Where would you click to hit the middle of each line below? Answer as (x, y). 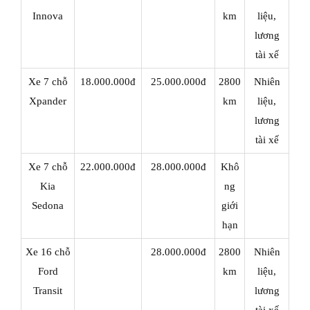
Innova (48, 16)
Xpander (48, 101)
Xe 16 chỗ (48, 252)
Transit (48, 290)
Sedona (48, 205)
